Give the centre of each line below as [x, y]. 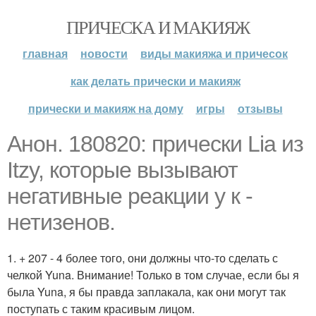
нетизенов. [61, 222]
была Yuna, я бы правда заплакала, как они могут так [146, 292]
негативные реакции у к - [130, 196]
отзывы [260, 108]
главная [45, 53]
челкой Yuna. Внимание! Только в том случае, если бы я [153, 275]
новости [104, 53]
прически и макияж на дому [105, 108]
